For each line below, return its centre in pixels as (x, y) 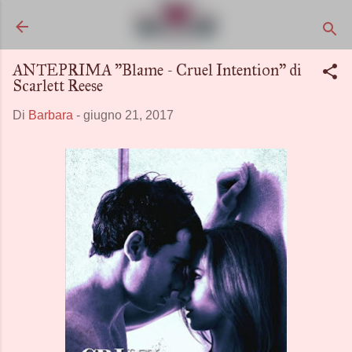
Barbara (51, 115)
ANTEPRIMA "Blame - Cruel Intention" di (157, 70)
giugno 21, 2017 (128, 115)
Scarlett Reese (58, 86)
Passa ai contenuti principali (176, 19)
